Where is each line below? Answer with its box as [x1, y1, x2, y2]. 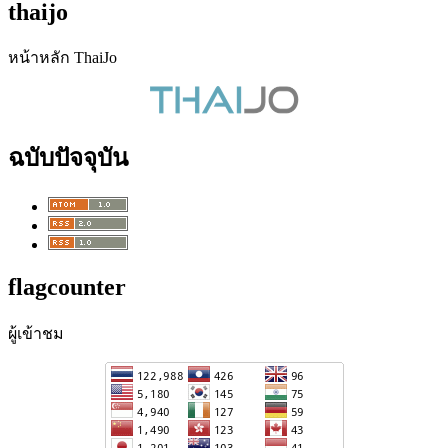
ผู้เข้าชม [8, 325, 64, 343]
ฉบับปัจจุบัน [8, 145, 128, 172]
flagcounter [8, 274, 126, 301]
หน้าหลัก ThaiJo [8, 49, 117, 67]
